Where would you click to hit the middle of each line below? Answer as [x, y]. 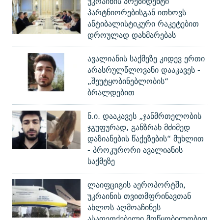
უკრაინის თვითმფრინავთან [139, 196]
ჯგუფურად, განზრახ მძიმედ [139, 127]
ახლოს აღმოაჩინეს [124, 207]
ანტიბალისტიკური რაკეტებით [143, 24]
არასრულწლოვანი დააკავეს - [144, 70]
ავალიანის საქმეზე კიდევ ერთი [146, 58]
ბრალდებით [111, 92]
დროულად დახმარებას [132, 35]
